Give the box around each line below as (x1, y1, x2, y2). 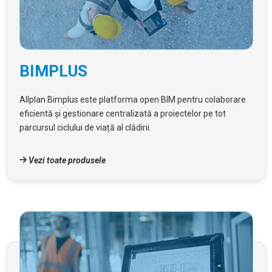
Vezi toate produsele (26, 155, 106, 165)
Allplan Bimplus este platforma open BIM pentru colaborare (19, 94, 246, 104)
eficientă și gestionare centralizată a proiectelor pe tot (19, 108, 226, 118)
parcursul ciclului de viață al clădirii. (19, 122, 151, 132)
